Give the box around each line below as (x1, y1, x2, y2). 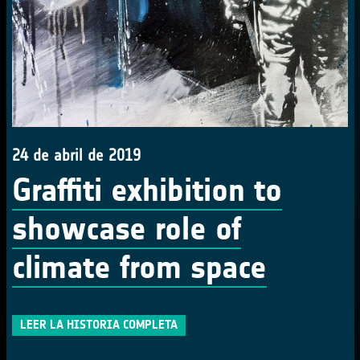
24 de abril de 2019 (12, 145, 141, 165)
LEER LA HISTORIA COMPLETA (20, 317, 178, 332)
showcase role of (12, 210, 241, 248)
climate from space (12, 248, 267, 287)
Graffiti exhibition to (12, 171, 282, 210)
